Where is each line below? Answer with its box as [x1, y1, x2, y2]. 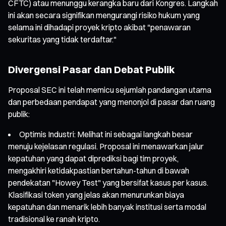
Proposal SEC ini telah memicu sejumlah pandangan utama [8, 84, 211, 95]
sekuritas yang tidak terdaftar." [8, 34, 117, 44]
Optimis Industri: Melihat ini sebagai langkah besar [19, 129, 193, 139]
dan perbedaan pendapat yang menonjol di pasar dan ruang [8, 96, 215, 107]
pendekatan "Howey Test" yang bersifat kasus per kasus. [8, 177, 208, 188]
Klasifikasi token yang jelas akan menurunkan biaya [8, 189, 184, 200]
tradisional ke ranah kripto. [8, 213, 100, 224]
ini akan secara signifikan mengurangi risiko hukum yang [8, 10, 200, 20]
